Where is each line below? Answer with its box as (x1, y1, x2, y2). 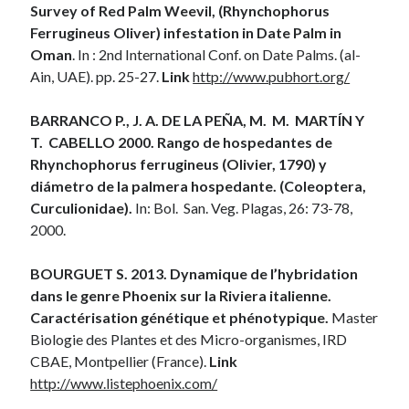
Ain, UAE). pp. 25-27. (30, 67, 163, 85)
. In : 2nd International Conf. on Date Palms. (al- (72, 45, 362, 63)
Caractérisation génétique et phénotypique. (30, 308, 330, 326)
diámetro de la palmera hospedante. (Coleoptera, (30, 176, 367, 194)
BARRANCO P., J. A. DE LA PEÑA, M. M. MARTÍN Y (30, 110, 365, 129)
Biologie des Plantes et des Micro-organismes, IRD (30, 330, 348, 348)
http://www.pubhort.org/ (193, 67, 351, 85)
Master (329, 308, 379, 326)
